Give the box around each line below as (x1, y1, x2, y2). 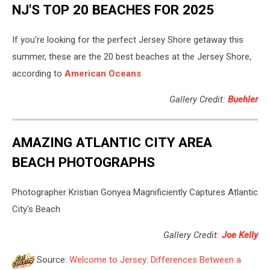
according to (12, 67, 62, 79)
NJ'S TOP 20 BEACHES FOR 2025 (12, 2, 214, 18)
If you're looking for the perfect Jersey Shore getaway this (12, 34, 243, 45)
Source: (34, 254, 69, 266)
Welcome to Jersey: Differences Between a (69, 254, 241, 266)
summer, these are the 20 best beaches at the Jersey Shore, (12, 51, 251, 62)
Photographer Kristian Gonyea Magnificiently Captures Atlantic (12, 187, 258, 198)
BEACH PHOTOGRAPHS (12, 154, 155, 171)
